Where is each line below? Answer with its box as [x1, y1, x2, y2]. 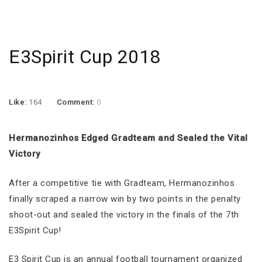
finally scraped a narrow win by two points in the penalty [9, 193, 241, 204]
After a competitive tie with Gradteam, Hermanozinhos [9, 177, 235, 188]
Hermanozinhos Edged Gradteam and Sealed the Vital [9, 133, 248, 143]
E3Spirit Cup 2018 [9, 46, 161, 68]
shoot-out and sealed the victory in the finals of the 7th [9, 209, 239, 220]
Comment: [56, 98, 97, 106]
